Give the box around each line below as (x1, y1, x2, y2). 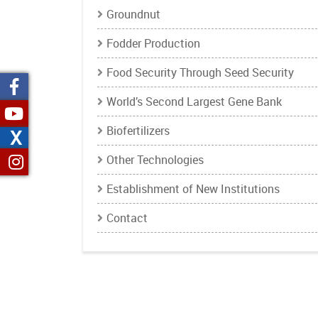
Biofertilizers (106, 123, 170, 138)
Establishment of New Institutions (106, 181, 280, 197)
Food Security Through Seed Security (106, 65, 294, 80)
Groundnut (106, 6, 160, 22)
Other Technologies (106, 152, 204, 168)
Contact (106, 210, 148, 226)
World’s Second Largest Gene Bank (106, 94, 282, 109)
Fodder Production (106, 35, 200, 51)
